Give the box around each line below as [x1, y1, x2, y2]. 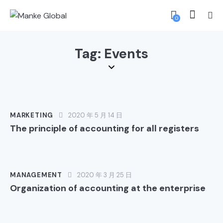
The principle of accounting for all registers [10, 122, 199, 134]
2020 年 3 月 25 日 [77, 170, 132, 179]
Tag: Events [75, 45, 148, 63]
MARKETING [10, 111, 54, 119]
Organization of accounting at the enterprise [10, 182, 206, 194]
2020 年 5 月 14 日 [68, 111, 123, 119]
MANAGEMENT [10, 170, 62, 179]
